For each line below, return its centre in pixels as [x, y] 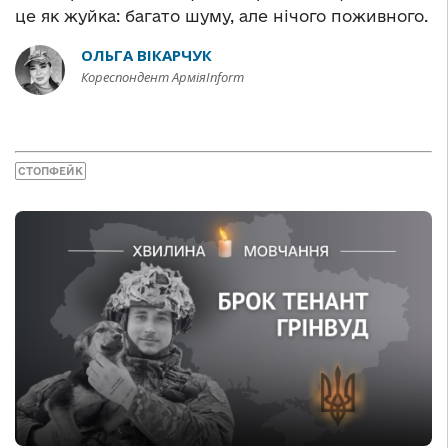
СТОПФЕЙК [50, 171]
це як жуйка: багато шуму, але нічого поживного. [221, 15]
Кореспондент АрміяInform [162, 76]
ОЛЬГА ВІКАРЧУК [146, 54]
